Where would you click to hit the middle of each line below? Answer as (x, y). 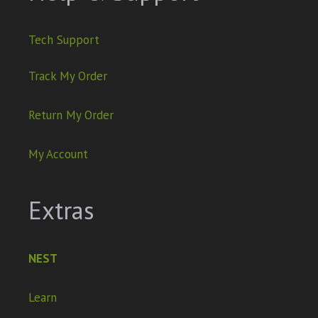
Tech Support (64, 40)
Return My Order (71, 115)
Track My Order (68, 76)
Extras (61, 210)
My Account (58, 154)
